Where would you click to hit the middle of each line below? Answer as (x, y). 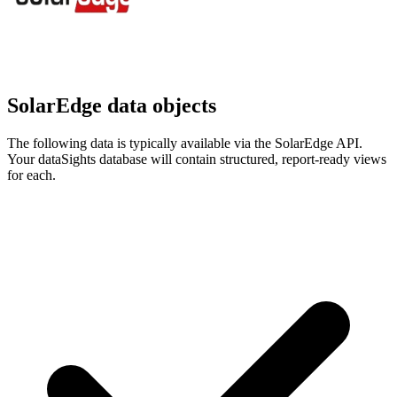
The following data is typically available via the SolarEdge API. (185, 144)
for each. (31, 175)
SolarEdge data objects (112, 106)
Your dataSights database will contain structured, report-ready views (197, 160)
